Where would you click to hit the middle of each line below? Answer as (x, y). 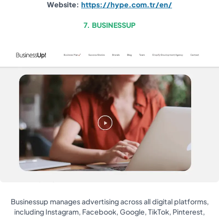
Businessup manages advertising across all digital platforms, (109, 201)
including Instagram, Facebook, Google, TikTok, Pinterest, (109, 211)
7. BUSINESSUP (109, 25)
